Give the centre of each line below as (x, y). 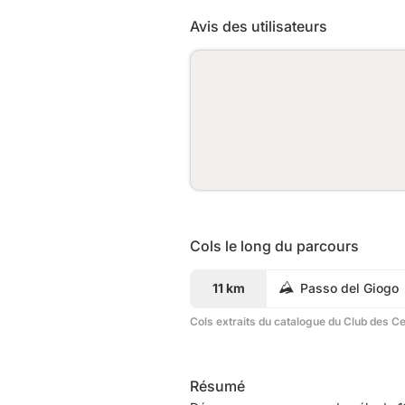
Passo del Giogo (349, 288)
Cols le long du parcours (274, 245)
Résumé (217, 386)
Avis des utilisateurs (259, 26)
